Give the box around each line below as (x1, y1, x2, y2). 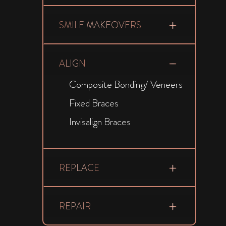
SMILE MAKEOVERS (59, 19, 141, 32)
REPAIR (59, 200, 91, 213)
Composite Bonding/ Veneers (69, 77, 183, 92)
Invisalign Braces (69, 115, 131, 129)
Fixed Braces (69, 96, 119, 110)
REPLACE (59, 161, 99, 175)
